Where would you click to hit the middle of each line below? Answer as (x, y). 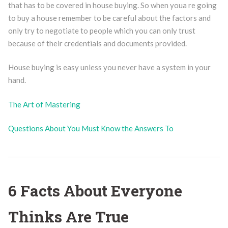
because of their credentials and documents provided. (97, 43)
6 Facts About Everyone (95, 190)
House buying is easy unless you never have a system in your (109, 67)
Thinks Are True (68, 216)
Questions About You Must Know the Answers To (91, 128)
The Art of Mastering (44, 104)
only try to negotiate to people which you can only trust (102, 30)
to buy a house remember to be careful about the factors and (109, 18)
